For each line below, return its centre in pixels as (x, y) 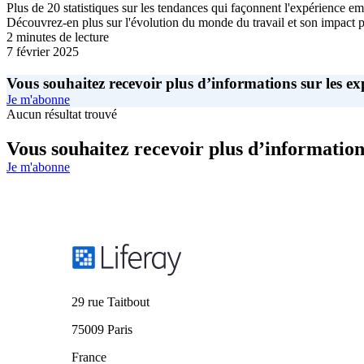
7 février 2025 (43, 52)
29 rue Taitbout (110, 302)
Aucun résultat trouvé (62, 115)
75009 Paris (102, 329)
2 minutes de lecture (58, 37)
